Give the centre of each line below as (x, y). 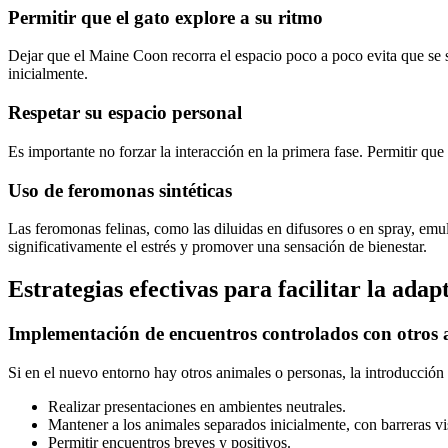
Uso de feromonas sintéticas (120, 190)
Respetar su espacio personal (125, 113)
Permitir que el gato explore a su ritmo (165, 17)
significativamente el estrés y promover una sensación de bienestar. (217, 247)
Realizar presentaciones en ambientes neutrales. (197, 406)
